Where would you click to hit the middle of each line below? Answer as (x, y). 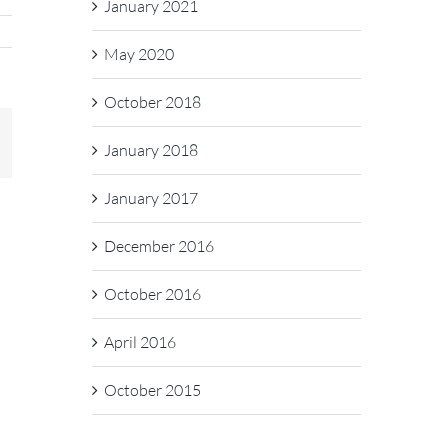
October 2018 (152, 102)
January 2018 (150, 150)
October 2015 (152, 390)
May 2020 (138, 54)
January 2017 (150, 198)
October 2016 (152, 294)
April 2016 (139, 342)
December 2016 (158, 246)
